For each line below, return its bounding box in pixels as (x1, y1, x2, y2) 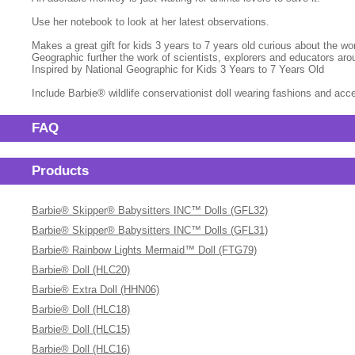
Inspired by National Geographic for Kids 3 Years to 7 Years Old (32, 63, 325, 75)
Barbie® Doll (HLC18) (32, 303, 131, 315)
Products (32, 163, 90, 178)
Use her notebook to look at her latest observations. (32, 16, 270, 28)
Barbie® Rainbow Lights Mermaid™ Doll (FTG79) (32, 244, 258, 256)
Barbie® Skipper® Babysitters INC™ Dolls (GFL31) (32, 224, 269, 236)
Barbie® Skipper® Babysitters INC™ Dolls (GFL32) (32, 204, 269, 216)
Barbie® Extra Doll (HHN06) (32, 284, 160, 296)
